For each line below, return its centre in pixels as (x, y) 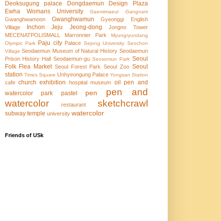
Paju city (50, 43)
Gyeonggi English (124, 19)
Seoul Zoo (116, 67)
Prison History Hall (28, 59)
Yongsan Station (129, 75)
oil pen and (131, 83)
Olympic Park (20, 43)
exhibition (53, 83)
